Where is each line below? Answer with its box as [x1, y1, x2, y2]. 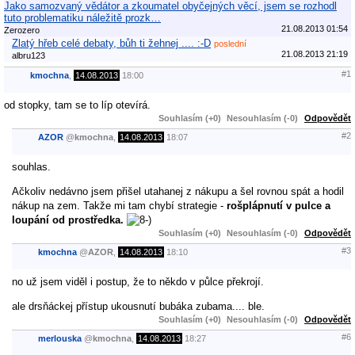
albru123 [12, 50, 45, 60]
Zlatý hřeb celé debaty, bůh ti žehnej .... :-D [12, 36, 211, 49]
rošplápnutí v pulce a [227, 199, 330, 212]
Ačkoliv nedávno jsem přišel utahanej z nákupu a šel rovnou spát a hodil [12, 185, 344, 197]
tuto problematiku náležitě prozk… [4, 11, 161, 24]
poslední [214, 38, 246, 48]
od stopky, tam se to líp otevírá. [4, 98, 151, 111]
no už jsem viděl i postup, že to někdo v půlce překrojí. [12, 275, 264, 288]
